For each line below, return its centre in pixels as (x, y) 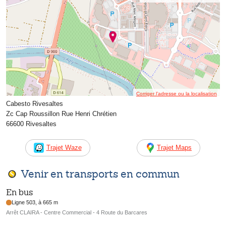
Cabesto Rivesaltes (35, 103)
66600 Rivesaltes (31, 124)
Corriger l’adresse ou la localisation (177, 93)
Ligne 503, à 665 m (35, 203)
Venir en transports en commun (100, 174)
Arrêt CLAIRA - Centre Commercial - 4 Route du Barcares (77, 213)
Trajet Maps (174, 147)
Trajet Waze (64, 147)
